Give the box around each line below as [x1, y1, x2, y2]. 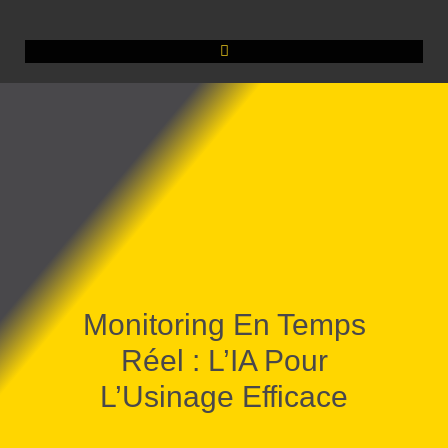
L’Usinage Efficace [100, 380, 348, 414]
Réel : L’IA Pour [120, 344, 328, 378]
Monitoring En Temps [82, 308, 366, 342]
